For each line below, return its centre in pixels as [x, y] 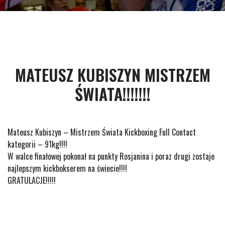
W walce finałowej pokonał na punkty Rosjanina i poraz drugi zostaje [111, 156]
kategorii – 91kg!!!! [37, 144]
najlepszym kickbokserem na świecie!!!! [67, 168]
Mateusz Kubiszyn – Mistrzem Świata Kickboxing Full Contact [102, 132]
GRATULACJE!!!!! [32, 180]
